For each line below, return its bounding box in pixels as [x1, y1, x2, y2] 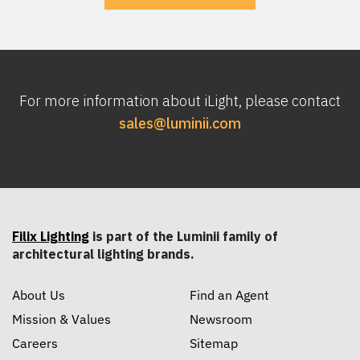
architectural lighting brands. [12, 245, 194, 262]
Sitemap [190, 334, 238, 351]
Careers [12, 334, 58, 351]
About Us [12, 286, 65, 303]
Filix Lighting [12, 227, 89, 244]
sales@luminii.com [119, 113, 241, 133]
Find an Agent [190, 286, 269, 303]
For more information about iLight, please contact [19, 91, 341, 110]
